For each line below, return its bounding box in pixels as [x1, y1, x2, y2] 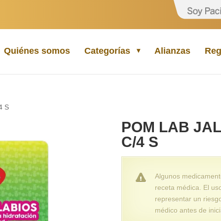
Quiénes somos [3, 45, 70, 56]
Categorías [84, 45, 130, 56]
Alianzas [154, 45, 190, 56]
